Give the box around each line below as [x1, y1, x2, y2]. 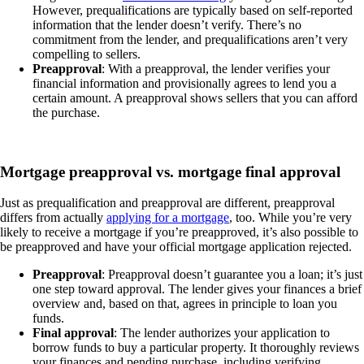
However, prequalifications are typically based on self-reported [32, 2, 353, 17]
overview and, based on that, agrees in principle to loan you [32, 297, 337, 311]
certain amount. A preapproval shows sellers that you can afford [32, 90, 357, 105]
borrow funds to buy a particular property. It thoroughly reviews [32, 340, 359, 355]
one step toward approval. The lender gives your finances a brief [32, 282, 362, 297]
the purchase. [32, 105, 100, 119]
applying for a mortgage [106, 210, 229, 225]
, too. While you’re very [229, 210, 352, 225]
